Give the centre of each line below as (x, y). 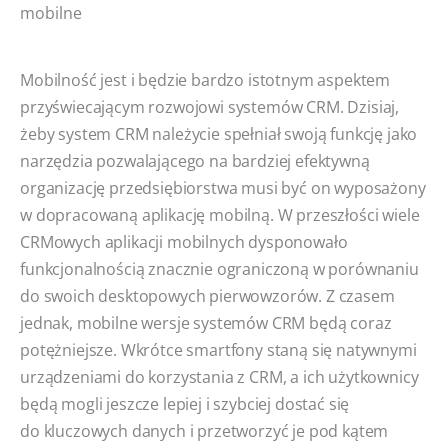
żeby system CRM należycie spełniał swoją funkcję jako (219, 133)
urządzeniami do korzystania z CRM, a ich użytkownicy (219, 376)
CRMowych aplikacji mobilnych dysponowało (184, 241)
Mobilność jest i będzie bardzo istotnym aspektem (205, 79)
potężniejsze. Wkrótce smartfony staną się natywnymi (218, 349)
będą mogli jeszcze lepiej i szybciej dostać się (185, 403)
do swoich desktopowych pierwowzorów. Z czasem (207, 295)
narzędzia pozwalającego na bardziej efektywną (195, 160)
